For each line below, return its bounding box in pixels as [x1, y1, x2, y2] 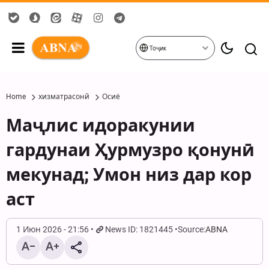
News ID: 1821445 [105, 225, 174, 234]
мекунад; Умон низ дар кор [6, 165, 252, 185]
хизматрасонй [38, 92, 89, 101]
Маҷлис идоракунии [6, 115, 195, 136]
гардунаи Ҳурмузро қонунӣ [6, 140, 255, 160]
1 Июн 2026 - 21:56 [16, 225, 89, 234]
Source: [178, 225, 206, 234]
